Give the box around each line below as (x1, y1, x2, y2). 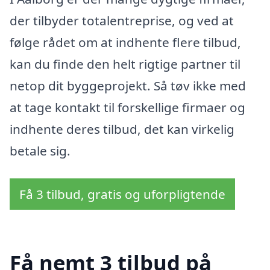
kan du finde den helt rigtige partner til (10, 55, 240, 73)
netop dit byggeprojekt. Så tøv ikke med (10, 77, 246, 95)
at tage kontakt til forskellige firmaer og (10, 99, 245, 116)
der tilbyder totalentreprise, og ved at (10, 12, 234, 30)
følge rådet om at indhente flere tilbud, (10, 34, 241, 51)
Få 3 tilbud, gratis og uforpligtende (19, 186, 225, 203)
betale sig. (10, 142, 71, 160)
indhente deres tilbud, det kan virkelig (10, 121, 234, 138)
